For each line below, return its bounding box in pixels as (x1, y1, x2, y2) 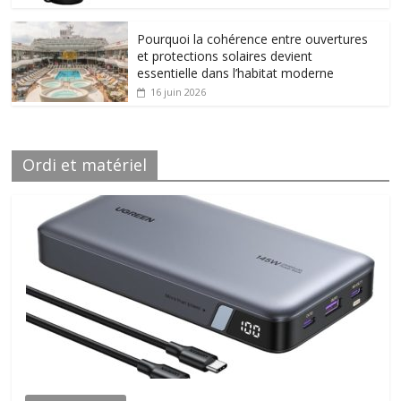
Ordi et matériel (22, 154, 148, 176)
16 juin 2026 (150, 85, 207, 99)
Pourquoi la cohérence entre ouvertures (137, 30, 369, 48)
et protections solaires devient (137, 47, 313, 65)
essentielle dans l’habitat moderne (137, 64, 335, 82)
